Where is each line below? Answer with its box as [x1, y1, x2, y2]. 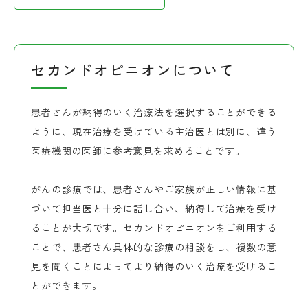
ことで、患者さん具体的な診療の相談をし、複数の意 [31, 239, 277, 254]
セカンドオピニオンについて [31, 58, 236, 80]
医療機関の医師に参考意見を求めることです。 [31, 143, 245, 157]
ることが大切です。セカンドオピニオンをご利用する [31, 220, 277, 234]
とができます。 [31, 278, 102, 292]
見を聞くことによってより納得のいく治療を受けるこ [31, 258, 277, 273]
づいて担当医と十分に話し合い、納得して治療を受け [31, 201, 277, 215]
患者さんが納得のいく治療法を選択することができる [31, 104, 277, 119]
